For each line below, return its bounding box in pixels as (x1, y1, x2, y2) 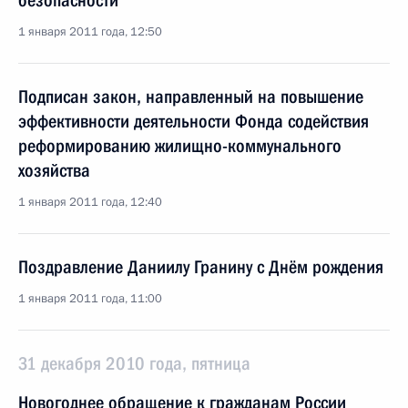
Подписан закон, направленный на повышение (18, 86, 363, 107)
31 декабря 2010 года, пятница (18, 352, 250, 374)
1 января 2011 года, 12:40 (18, 194, 162, 210)
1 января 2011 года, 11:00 (18, 291, 162, 307)
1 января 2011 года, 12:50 (18, 24, 162, 40)
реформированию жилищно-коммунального (18, 135, 342, 157)
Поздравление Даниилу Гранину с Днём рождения (18, 256, 383, 278)
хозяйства (18, 159, 90, 181)
